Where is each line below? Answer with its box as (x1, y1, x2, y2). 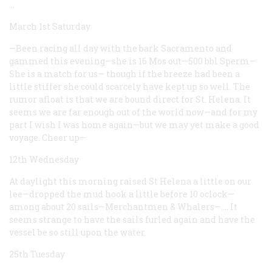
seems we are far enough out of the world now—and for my (9, 106, 257, 118)
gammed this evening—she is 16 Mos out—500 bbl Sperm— (9, 55, 256, 67)
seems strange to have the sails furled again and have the (9, 213, 255, 225)
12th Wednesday (9, 153, 79, 165)
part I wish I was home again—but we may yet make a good (9, 118, 259, 131)
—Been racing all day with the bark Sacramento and (9, 42, 232, 54)
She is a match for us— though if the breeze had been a (9, 67, 240, 80)
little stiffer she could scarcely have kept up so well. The (9, 80, 250, 92)
